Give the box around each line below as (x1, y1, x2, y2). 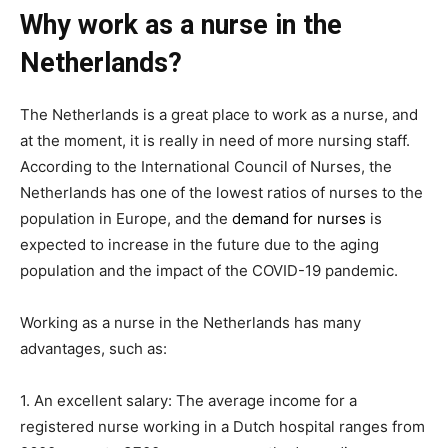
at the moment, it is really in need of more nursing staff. (20, 131, 410, 150)
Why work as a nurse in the (20, 9, 342, 41)
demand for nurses (232, 209, 366, 228)
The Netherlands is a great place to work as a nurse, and (20, 105, 418, 124)
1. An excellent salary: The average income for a (20, 391, 357, 410)
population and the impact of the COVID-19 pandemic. (20, 261, 398, 280)
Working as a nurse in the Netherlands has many (20, 313, 361, 332)
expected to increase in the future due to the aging (20, 235, 379, 254)
